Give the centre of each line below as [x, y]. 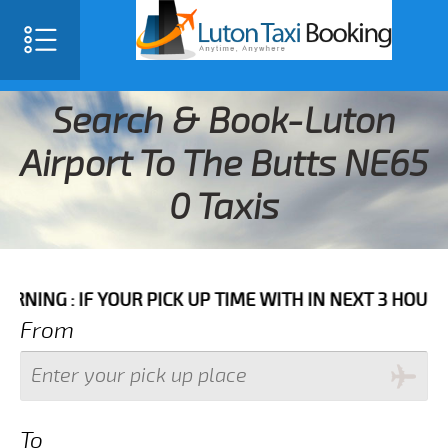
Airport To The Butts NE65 [224, 164]
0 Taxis [224, 207]
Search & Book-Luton [224, 121]
